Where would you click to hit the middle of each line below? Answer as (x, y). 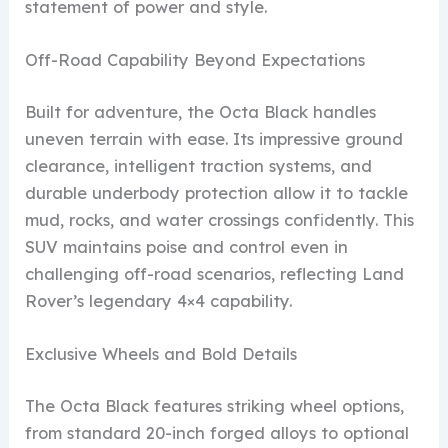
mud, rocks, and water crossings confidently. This (220, 219)
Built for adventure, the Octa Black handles (201, 111)
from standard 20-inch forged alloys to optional (217, 432)
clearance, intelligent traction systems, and (199, 165)
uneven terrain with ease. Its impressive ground (214, 138)
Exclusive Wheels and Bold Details (161, 354)
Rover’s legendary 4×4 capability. (159, 300)
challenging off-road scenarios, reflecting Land (215, 273)
